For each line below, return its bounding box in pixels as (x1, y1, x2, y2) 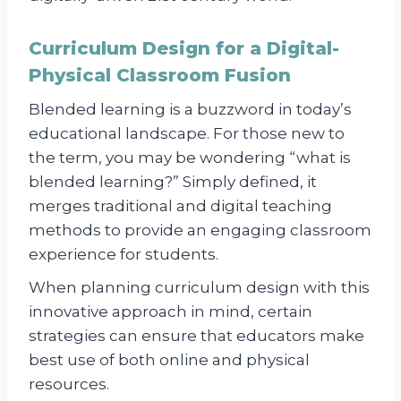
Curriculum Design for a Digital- (29, 37, 339, 59)
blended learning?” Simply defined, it (29, 172, 317, 191)
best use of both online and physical (29, 350, 310, 369)
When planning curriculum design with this (29, 277, 370, 296)
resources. (29, 374, 109, 393)
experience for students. (29, 244, 218, 263)
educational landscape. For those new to (29, 124, 345, 142)
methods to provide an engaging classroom (29, 220, 371, 239)
